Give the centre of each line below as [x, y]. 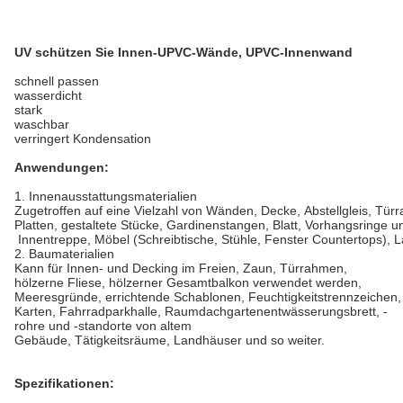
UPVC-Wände [198, 52]
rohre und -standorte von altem [105, 326]
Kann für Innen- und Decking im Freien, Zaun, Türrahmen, [181, 268]
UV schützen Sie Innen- [86, 52]
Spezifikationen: [64, 383]
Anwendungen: [62, 167]
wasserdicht [48, 95]
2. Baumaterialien [64, 254]
